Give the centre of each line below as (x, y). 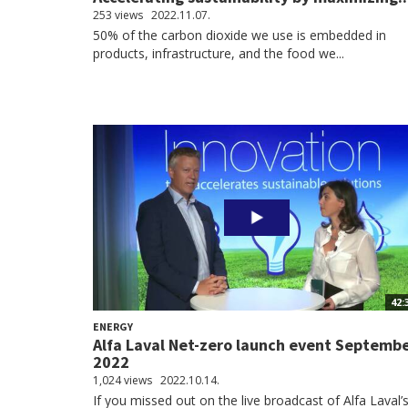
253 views (118, 15)
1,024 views (122, 380)
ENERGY (113, 326)
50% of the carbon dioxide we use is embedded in (240, 35)
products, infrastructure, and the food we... (219, 53)
